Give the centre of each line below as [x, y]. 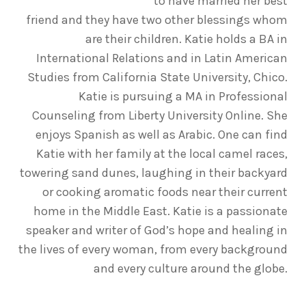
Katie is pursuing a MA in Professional [183, 96]
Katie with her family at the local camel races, [162, 154]
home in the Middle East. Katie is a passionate [161, 211]
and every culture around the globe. [191, 268]
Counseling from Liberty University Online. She [160, 115]
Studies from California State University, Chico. [158, 77]
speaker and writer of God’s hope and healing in [157, 230]
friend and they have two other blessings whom [157, 20]
